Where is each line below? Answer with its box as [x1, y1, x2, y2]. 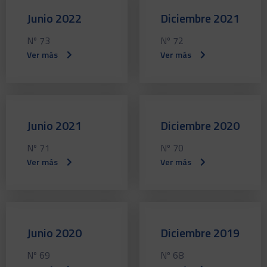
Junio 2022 [27, 8, 82, 27]
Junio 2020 [27, 223, 82, 242]
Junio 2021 [27, 116, 82, 135]
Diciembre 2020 [160, 116, 240, 135]
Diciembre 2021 [160, 8, 240, 27]
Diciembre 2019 [160, 223, 240, 242]
